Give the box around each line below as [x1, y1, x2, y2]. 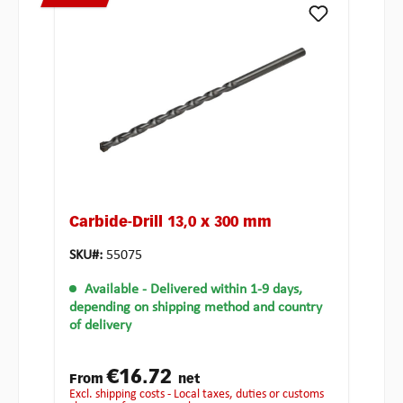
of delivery [69, 318, 131, 334]
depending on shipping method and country [69, 300, 322, 316]
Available [85, 282, 139, 298]
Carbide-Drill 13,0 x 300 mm [69, 216, 272, 231]
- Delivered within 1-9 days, [142, 282, 302, 298]
